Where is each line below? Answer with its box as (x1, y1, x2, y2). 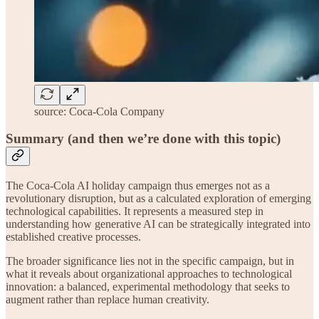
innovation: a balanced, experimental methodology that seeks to (6, 281, 290, 293)
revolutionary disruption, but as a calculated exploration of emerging (6, 192, 311, 205)
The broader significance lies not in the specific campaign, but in (6, 255, 294, 268)
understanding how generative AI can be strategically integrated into (6, 218, 310, 231)
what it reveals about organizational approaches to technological (6, 268, 292, 281)
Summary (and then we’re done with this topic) (6, 131, 281, 147)
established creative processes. (6, 231, 141, 244)
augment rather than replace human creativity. (6, 293, 209, 306)
